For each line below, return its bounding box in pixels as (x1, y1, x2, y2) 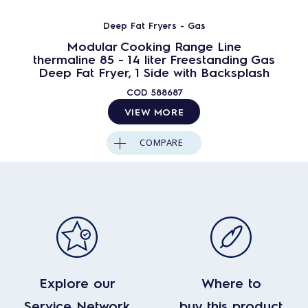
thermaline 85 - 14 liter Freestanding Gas (33, 51, 275, 67)
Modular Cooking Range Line (67, 38, 241, 54)
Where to (201, 274, 261, 291)
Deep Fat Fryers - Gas (102, 19, 206, 31)
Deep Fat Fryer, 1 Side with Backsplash (38, 64, 269, 80)
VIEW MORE (124, 105, 184, 118)
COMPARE (140, 137, 184, 148)
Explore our (38, 274, 115, 291)
